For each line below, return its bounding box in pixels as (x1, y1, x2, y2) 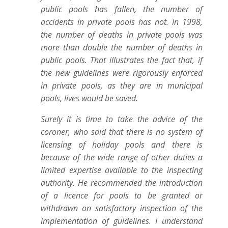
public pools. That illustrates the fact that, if (41, 54, 203, 66)
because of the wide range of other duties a (41, 152, 203, 163)
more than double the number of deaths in (41, 42, 203, 53)
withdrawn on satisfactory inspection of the (41, 203, 203, 214)
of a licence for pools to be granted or (41, 190, 203, 201)
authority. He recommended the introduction (41, 177, 203, 188)
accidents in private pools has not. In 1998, (41, 16, 203, 27)
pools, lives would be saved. (41, 93, 138, 104)
